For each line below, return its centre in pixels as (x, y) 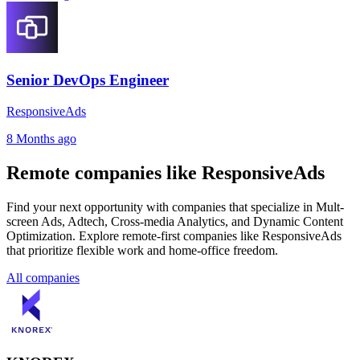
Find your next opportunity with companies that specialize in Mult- (175, 207)
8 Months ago (41, 138)
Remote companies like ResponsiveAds (166, 172)
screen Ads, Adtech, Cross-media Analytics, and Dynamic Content (175, 221)
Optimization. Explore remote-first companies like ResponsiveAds (174, 235)
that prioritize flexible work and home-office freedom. (142, 250)
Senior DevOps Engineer (88, 80)
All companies (43, 277)
